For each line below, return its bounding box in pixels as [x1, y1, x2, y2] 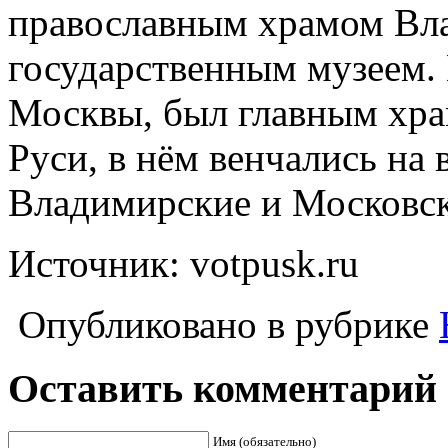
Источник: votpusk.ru [8, 241, 359, 285]
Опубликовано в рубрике [8, 302, 439, 346]
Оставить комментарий [8, 366, 437, 412]
